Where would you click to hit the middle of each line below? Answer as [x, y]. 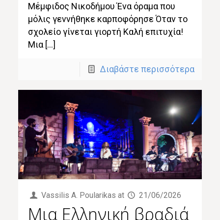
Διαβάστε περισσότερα [147, 69]
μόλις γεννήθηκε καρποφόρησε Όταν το [108, 19]
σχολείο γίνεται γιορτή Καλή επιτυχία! [106, 31]
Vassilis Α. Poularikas [78, 195]
